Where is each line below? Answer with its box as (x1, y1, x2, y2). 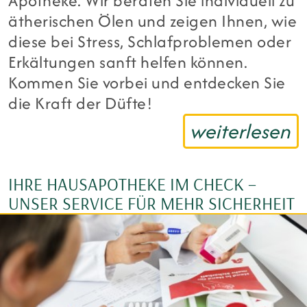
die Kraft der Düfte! (8, 91, 153, 116)
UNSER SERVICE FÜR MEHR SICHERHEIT (8, 192, 295, 215)
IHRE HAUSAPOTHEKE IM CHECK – (8, 173, 256, 196)
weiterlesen (191, 116, 291, 146)
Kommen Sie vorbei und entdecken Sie (8, 71, 286, 95)
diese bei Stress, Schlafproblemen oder (8, 29, 292, 54)
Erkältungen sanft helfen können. (8, 50, 248, 75)
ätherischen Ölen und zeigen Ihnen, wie (8, 9, 297, 34)
